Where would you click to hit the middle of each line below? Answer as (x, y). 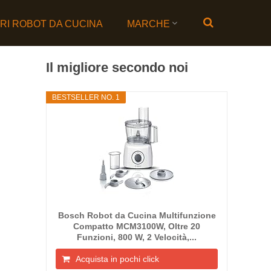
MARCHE (149, 24)
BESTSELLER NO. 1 (86, 97)
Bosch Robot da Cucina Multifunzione (137, 215)
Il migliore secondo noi (117, 67)
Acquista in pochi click (117, 259)
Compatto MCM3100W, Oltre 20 (137, 226)
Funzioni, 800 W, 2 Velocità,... (137, 237)
